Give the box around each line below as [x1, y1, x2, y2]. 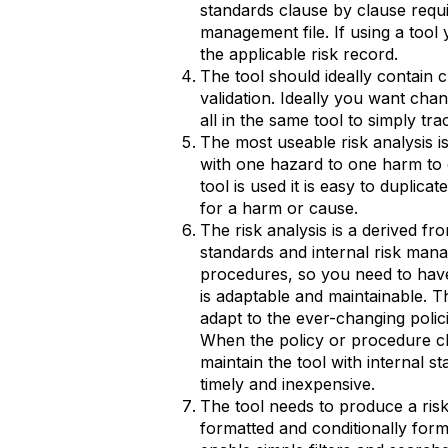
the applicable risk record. [200, 44, 398, 64]
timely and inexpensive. [200, 374, 375, 394]
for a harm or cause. [200, 198, 358, 218]
